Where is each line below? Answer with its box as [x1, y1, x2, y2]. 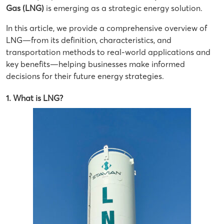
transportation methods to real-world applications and [6, 47, 210, 57]
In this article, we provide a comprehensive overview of [6, 23, 207, 33]
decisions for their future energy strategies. [6, 71, 164, 81]
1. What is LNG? [6, 93, 63, 103]
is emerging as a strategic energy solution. [44, 3, 202, 13]
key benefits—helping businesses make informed [6, 59, 185, 69]
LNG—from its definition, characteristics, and [6, 35, 171, 45]
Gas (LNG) [6, 3, 44, 13]
